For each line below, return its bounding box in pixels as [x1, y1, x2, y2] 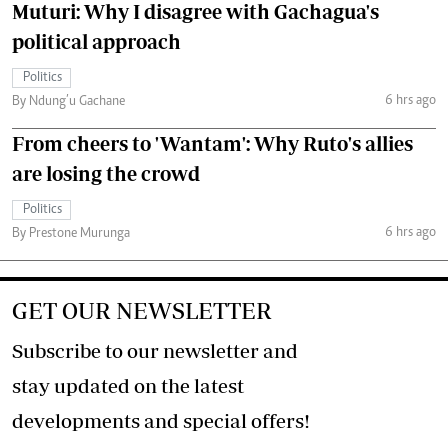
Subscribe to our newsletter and [12, 339, 298, 362]
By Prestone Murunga [12, 227, 130, 241]
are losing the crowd [12, 162, 200, 185]
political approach [12, 30, 181, 53]
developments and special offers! [251, 409, 310, 432]
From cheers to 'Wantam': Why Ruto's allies [12, 132, 413, 155]
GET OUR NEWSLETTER [12, 297, 272, 324]
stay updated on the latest [12, 374, 244, 397]
